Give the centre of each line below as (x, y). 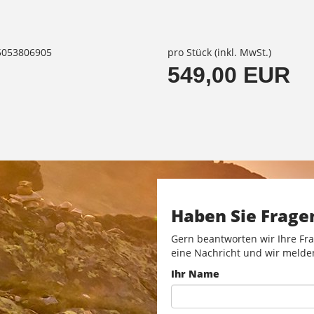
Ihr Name (195, 274)
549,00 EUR (229, 75)
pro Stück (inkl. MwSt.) (219, 52)
